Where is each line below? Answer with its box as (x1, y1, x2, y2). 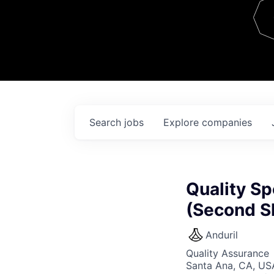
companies (202, 116, 252, 128)
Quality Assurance (186, 247, 269, 259)
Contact (204, 19, 264, 40)
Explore (163, 116, 202, 128)
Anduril (206, 229, 238, 241)
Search (89, 116, 124, 128)
